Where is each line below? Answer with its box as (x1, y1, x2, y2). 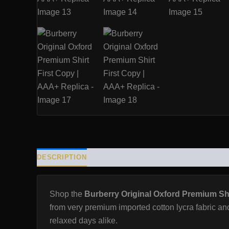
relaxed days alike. (50, 216, 118, 225)
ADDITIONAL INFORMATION (97, 153, 194, 161)
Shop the (50, 190, 84, 198)
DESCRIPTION (37, 153, 87, 161)
